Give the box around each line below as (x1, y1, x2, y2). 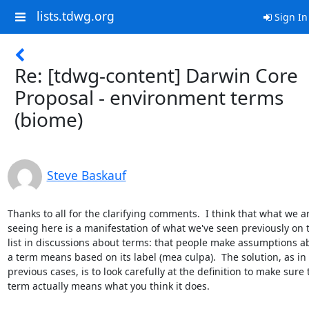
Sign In (271, 10, 308, 23)
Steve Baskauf (46, 167, 126, 183)
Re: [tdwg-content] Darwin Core (14, 62, 298, 88)
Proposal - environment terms (14, 84, 283, 110)
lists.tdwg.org (36, 8, 114, 25)
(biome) (14, 106, 83, 132)
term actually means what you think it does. (7, 279, 212, 292)
